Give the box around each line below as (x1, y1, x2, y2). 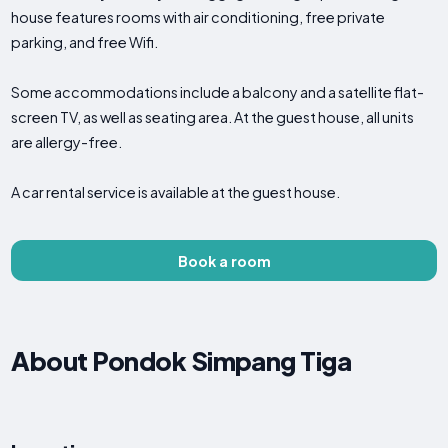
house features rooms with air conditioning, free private (11, 8, 386, 27)
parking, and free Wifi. (11, 33, 159, 52)
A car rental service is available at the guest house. (11, 183, 341, 202)
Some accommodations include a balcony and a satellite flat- (11, 83, 425, 102)
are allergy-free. (11, 133, 123, 152)
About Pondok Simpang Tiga (11, 344, 352, 378)
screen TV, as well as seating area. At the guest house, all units (11, 108, 415, 127)
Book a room (177, 251, 271, 270)
